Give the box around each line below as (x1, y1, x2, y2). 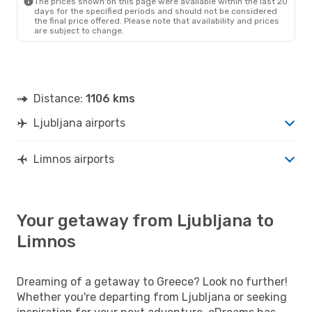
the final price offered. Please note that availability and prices (34, 15, 279, 26)
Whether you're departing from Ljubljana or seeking (17, 290, 287, 304)
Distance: (33, 91, 86, 105)
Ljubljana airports (33, 116, 125, 130)
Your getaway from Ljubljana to (17, 210, 274, 231)
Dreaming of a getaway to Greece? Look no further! (17, 274, 288, 288)
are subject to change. (34, 25, 124, 36)
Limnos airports (33, 152, 114, 166)
